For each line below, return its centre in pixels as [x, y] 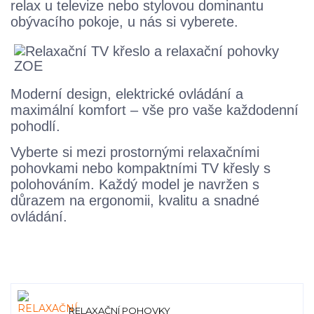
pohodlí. [35, 127]
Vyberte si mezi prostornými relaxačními [135, 152]
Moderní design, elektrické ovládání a [127, 94]
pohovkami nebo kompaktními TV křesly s [141, 169]
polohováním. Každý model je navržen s [135, 185]
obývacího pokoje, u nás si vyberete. [124, 22]
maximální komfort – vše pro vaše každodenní [155, 110]
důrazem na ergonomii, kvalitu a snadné [135, 201]
